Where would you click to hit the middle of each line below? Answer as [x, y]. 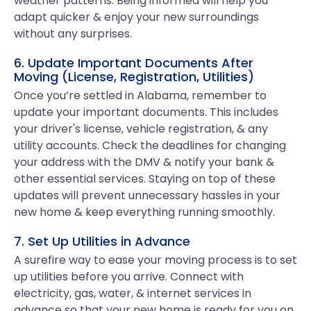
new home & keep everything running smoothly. [144, 212]
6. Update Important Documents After [134, 63]
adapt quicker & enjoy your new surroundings [136, 17]
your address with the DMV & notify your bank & [144, 162]
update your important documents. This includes [146, 112]
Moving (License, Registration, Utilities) [134, 77]
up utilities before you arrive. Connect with [129, 277]
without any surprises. [73, 34]
